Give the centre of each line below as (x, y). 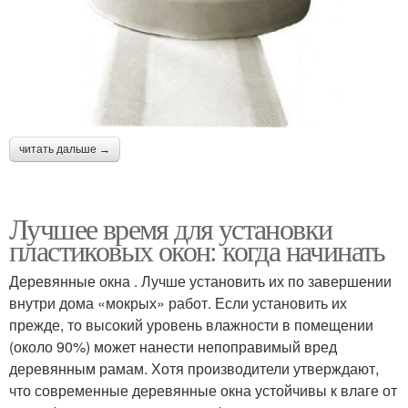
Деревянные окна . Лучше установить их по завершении (200, 281)
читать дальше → (65, 150)
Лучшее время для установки (171, 229)
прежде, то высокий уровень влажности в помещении (191, 325)
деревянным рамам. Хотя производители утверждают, (194, 369)
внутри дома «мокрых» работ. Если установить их (178, 303)
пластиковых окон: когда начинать (197, 250)
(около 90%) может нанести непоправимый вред (173, 347)
